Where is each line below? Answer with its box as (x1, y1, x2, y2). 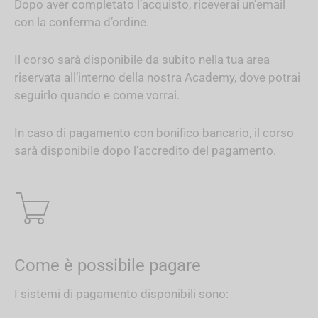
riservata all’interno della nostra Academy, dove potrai (14, 70, 300, 84)
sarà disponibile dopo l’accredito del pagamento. (14, 143, 276, 158)
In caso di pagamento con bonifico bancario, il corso (14, 125, 294, 140)
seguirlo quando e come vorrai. (14, 87, 180, 102)
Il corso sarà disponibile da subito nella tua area (14, 52, 270, 67)
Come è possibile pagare (14, 255, 201, 275)
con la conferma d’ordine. (14, 14, 149, 29)
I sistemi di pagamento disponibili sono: (14, 286, 229, 301)
